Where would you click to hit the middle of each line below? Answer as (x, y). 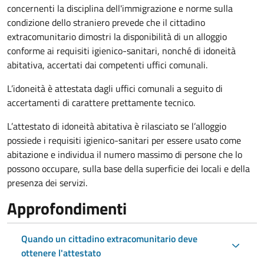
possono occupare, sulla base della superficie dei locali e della (128, 168)
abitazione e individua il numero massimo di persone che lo (125, 154)
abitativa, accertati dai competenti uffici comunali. (107, 65)
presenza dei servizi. (47, 182)
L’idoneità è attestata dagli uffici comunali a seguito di (115, 88)
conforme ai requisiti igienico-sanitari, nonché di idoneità (121, 50)
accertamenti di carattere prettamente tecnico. (101, 102)
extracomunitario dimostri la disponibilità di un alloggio (117, 36)
